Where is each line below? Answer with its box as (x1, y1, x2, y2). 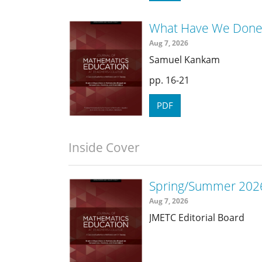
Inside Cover (68, 139, 140, 156)
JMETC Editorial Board (149, 211, 244, 224)
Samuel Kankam (149, 53, 220, 66)
